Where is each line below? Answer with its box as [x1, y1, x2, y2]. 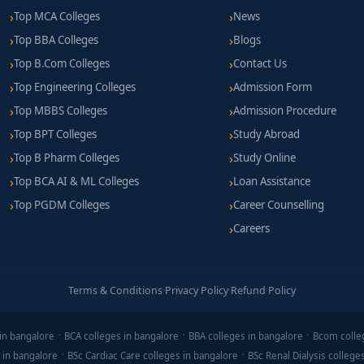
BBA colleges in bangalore [188, 330, 303, 342]
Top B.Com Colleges [14, 56, 110, 71]
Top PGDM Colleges [14, 197, 110, 212]
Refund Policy [231, 284, 296, 297]
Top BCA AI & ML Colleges [14, 174, 140, 188]
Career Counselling [233, 197, 325, 212]
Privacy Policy [165, 284, 228, 297]
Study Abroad [233, 127, 301, 141]
